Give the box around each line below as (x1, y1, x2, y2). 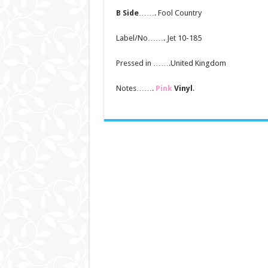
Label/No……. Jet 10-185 (115, 33, 202, 43)
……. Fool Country (138, 8, 202, 18)
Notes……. (115, 84, 156, 93)
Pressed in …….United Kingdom (115, 59, 226, 68)
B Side (115, 8, 139, 18)
